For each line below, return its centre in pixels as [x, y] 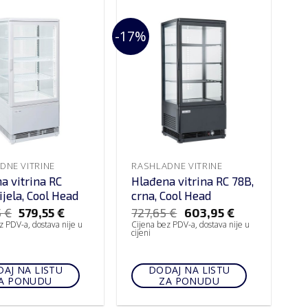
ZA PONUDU [189, 281]
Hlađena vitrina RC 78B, [193, 180]
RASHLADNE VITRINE [177, 165]
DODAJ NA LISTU [189, 270]
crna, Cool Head [172, 195]
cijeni [141, 233]
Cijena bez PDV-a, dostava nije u [191, 225]
